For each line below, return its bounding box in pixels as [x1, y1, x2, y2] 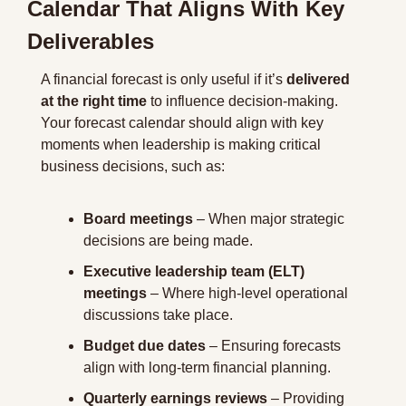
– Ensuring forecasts [206, 338, 341, 353]
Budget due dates [83, 338, 206, 353]
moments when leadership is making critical [41, 137, 321, 152]
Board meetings [83, 211, 193, 227]
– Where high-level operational [147, 285, 348, 301]
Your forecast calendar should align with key [41, 115, 324, 130]
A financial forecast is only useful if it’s [41, 72, 286, 87]
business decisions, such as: [41, 159, 225, 174]
